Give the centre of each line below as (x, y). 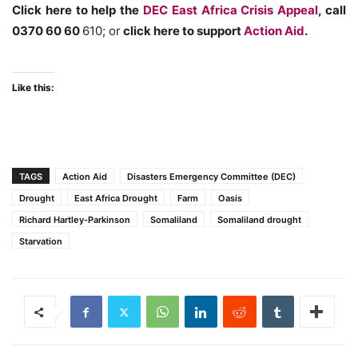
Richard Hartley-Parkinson (75, 220)
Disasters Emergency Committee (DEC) (211, 177)
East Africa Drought (116, 198)
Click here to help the (78, 10)
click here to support (182, 31)
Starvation (41, 241)
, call (332, 10)
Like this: (33, 88)
